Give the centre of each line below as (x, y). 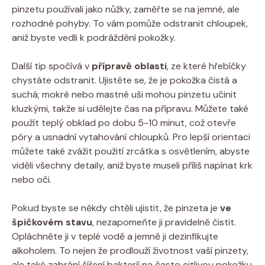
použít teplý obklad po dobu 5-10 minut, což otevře (124, 122)
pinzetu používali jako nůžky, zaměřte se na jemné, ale (126, 9)
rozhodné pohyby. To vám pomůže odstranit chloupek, (130, 23)
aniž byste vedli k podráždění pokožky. (94, 37)
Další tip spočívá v (52, 66)
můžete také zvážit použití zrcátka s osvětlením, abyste (131, 151)
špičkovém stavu (52, 222)
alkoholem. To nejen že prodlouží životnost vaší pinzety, (130, 250)
